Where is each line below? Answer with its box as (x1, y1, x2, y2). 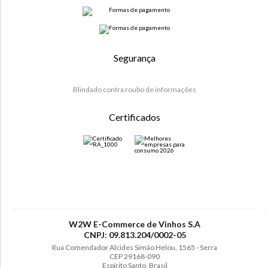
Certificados (109, 111, 160, 123)
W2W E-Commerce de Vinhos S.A (69, 219, 200, 230)
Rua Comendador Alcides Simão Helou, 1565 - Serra (52, 243, 217, 252)
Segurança (114, 51, 156, 63)
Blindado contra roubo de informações (73, 85, 196, 95)
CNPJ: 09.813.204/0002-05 (83, 230, 186, 240)
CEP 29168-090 (109, 252, 160, 261)
